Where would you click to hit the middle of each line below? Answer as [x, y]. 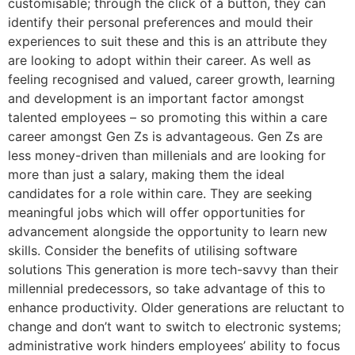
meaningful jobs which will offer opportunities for [157, 212]
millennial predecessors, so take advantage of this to [167, 288]
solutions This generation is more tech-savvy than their [173, 269]
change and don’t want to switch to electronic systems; [174, 326]
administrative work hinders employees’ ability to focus [174, 345]
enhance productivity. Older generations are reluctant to [176, 307]
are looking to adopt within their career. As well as [159, 60]
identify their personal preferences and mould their [160, 22]
